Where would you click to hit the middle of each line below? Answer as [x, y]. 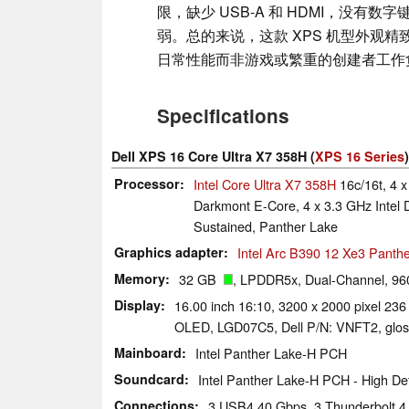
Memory [140, 278]
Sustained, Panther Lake [266, 225]
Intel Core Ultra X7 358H [265, 184]
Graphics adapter [169, 252]
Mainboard [148, 352]
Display [137, 304]
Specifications [223, 115]
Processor [147, 183]
